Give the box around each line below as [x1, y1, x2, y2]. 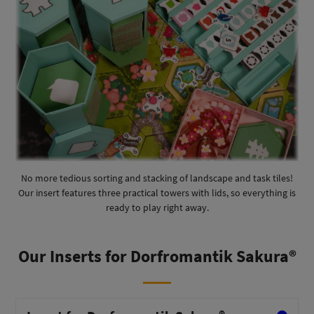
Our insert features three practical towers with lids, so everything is [18, 186, 296, 200]
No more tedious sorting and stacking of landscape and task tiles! [21, 172, 293, 185]
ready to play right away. [105, 201, 209, 214]
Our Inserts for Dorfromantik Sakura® [18, 245, 296, 268]
